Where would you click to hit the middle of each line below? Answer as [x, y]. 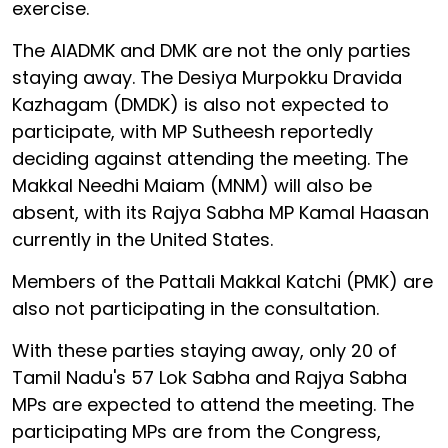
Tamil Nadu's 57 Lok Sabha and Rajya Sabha [209, 377]
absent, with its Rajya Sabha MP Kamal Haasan [220, 212]
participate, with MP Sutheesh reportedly [192, 131]
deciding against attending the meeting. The [210, 158]
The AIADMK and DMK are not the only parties [211, 50]
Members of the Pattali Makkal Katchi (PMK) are [222, 281]
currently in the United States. [142, 239]
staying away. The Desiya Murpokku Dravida [207, 77]
